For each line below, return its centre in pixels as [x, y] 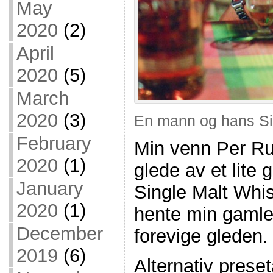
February [54, 144]
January [50, 189]
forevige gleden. [201, 236]
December [59, 234]
